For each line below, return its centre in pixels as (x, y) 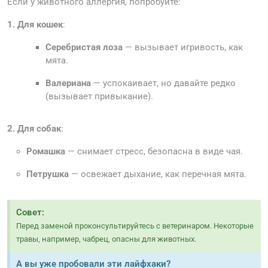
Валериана (68, 83)
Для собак (39, 129)
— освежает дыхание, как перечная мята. (158, 174)
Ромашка (46, 152)
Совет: (30, 213)
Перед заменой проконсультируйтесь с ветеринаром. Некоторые (135, 226)
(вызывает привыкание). (99, 97)
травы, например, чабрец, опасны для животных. (106, 239)
